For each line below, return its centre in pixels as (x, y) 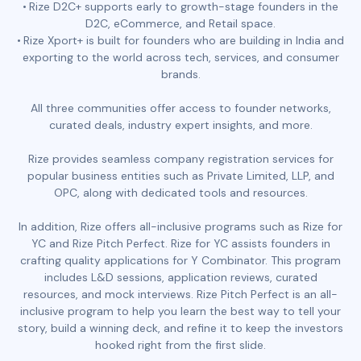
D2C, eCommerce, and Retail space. (180, 23)
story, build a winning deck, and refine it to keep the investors (180, 328)
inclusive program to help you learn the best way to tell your (180, 311)
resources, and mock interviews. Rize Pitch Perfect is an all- (180, 294)
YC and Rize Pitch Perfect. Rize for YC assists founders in (180, 243)
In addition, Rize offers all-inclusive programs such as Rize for (180, 226)
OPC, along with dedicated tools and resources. (180, 192)
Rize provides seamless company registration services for (180, 158)
